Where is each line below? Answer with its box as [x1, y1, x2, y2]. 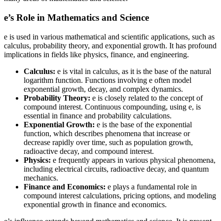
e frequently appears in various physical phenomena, [51, 155, 216, 164]
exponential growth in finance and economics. [24, 200, 167, 209]
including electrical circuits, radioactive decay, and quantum [24, 164, 209, 173]
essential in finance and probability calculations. [24, 111, 172, 120]
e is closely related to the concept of [90, 93, 203, 102]
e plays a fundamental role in [106, 182, 197, 191]
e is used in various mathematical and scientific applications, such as [4, 32, 215, 41]
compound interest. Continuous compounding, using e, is [24, 102, 201, 111]
